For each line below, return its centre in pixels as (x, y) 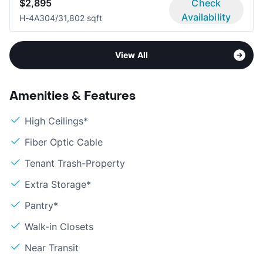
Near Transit (52, 248)
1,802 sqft (83, 18)
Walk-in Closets (59, 227)
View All (131, 55)
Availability (206, 17)
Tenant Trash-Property (75, 163)
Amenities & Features (73, 97)
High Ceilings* (56, 121)
